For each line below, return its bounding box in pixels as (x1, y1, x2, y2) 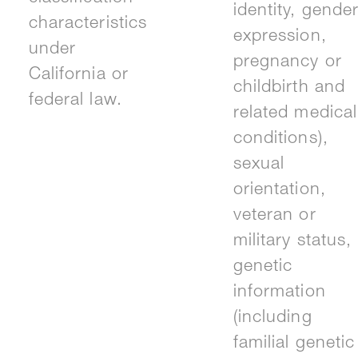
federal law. (28, 93, 122, 110)
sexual (233, 157, 285, 174)
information (233, 284, 326, 302)
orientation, (233, 182, 326, 200)
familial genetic (233, 336, 356, 353)
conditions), (233, 131, 328, 149)
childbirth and (233, 80, 345, 97)
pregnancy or (233, 54, 342, 72)
